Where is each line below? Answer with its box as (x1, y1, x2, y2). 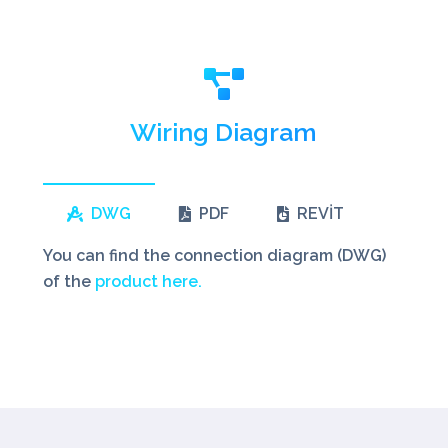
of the (42, 272, 95, 292)
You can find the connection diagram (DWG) (42, 246, 386, 266)
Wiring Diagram (130, 116, 318, 147)
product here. (94, 272, 202, 292)
